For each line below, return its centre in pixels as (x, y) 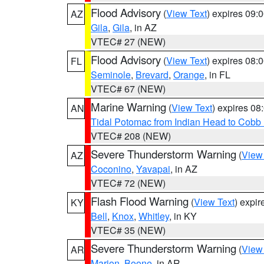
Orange (189, 75)
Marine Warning (128, 107)
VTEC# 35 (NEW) (128, 230)
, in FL (217, 75)
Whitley (154, 216)
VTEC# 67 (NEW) (128, 89)
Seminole (111, 75)
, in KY (183, 216)
